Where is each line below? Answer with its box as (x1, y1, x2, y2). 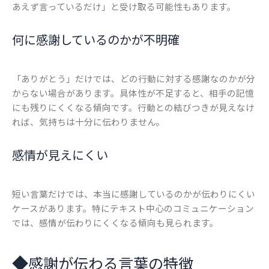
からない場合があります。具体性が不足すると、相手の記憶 (12, 86, 254, 100)
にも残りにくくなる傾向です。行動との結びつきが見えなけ (12, 101, 255, 114)
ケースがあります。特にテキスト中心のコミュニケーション (12, 202, 254, 215)
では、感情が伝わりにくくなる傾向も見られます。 (12, 216, 219, 229)
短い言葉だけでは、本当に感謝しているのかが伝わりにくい (12, 187, 255, 201)
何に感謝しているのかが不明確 (12, 31, 180, 49)
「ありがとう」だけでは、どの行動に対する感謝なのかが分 (12, 72, 255, 85)
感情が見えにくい (12, 146, 108, 164)
